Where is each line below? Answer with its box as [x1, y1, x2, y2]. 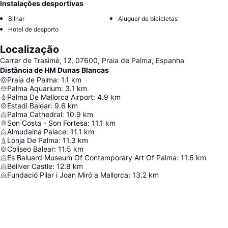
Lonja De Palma [7, 136, 59, 145]
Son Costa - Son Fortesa [7, 119, 88, 128]
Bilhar [8, 15, 24, 23]
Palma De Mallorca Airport [7, 93, 93, 102]
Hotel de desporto [8, 25, 59, 34]
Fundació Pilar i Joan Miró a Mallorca [7, 170, 128, 180]
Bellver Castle [7, 162, 52, 171]
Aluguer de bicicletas [118, 15, 178, 23]
